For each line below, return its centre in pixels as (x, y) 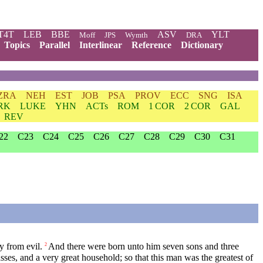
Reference (151, 45)
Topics (17, 45)
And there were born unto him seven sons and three (144, 247)
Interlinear (101, 45)
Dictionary (202, 45)
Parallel (55, 45)
